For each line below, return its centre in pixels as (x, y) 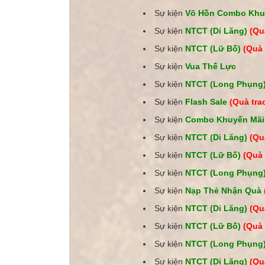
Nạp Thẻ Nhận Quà (223, 190)
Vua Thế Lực (211, 66)
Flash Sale (206, 102)
